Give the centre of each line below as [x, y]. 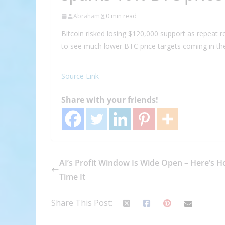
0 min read [121, 16]
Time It [72, 177]
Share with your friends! [110, 100]
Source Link [80, 76]
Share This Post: [82, 203]
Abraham [87, 16]
